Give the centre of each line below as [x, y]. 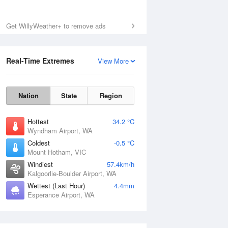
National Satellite [160, 221]
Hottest [38, 121]
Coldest [39, 143]
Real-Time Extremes [40, 61]
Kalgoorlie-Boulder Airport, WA [72, 173]
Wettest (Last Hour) [56, 186]
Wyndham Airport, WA [60, 131]
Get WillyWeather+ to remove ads [56, 26]
